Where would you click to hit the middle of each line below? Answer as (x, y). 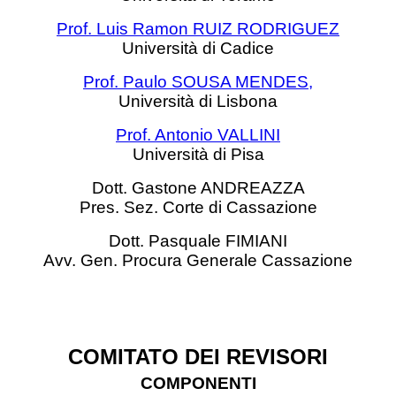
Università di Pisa (198, 154)
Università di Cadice (198, 48)
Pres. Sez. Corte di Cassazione (198, 207)
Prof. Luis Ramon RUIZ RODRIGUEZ (198, 29)
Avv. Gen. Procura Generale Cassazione (198, 260)
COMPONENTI (198, 383)
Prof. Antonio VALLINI (198, 135)
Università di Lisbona (198, 101)
